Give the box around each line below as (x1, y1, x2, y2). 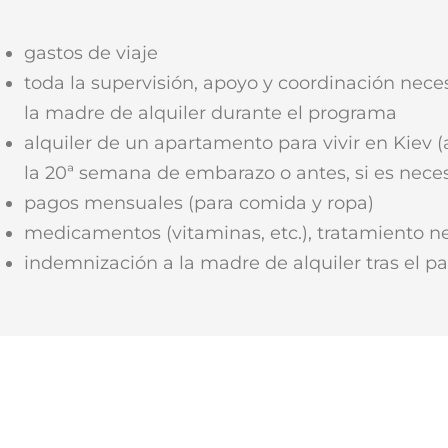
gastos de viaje (23, 41, 158, 64)
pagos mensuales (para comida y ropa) (23, 191, 374, 214)
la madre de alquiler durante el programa (23, 101, 397, 124)
